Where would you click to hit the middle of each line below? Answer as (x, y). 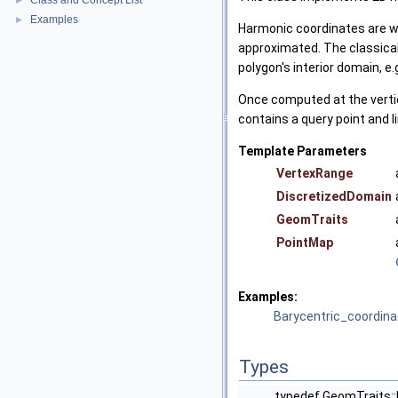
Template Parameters (302, 151)
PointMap (305, 242)
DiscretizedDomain (334, 196)
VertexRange (314, 173)
